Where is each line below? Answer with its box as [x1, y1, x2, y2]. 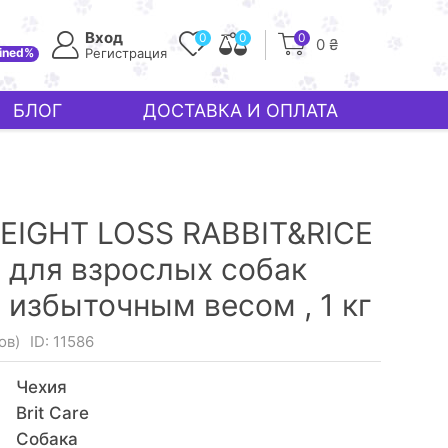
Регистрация [85, 45, 167, 61]
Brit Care [15, 403, 89, 423]
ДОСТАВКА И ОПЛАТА [143, 99, 339, 121]
